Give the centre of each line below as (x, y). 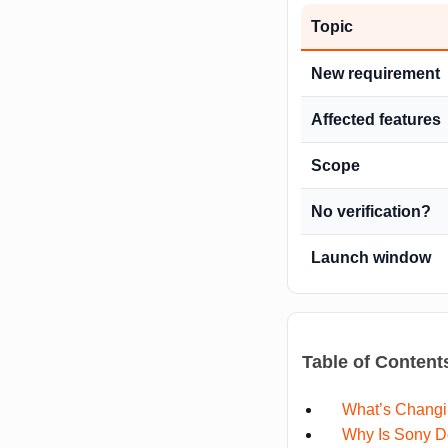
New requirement (375, 74)
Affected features (376, 120)
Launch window (371, 258)
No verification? (371, 212)
